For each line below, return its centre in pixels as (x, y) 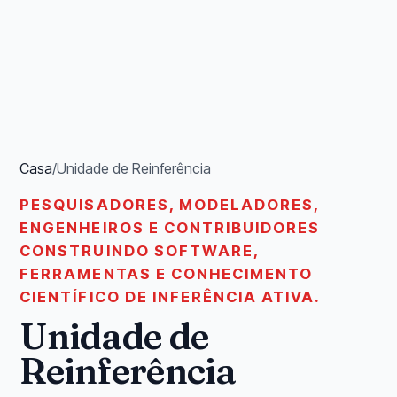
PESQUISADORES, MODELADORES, (169, 205)
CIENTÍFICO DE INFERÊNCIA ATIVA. (170, 297)
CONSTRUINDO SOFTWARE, (139, 251)
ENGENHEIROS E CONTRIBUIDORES (170, 228)
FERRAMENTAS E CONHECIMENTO (166, 274)
